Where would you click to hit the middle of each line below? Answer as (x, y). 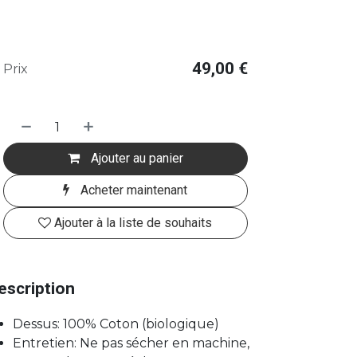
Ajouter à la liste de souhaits (133, 222)
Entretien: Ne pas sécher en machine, (131, 343)
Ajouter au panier (135, 158)
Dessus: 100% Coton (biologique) (116, 324)
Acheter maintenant (133, 190)
